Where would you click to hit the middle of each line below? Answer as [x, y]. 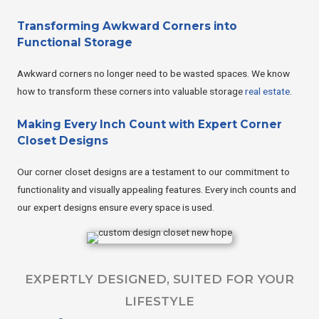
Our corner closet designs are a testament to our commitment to [153, 172]
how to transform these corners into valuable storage [131, 91]
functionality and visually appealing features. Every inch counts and [157, 190]
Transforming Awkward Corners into [127, 26]
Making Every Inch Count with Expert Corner [150, 125]
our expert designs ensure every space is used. [116, 208]
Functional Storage [75, 43]
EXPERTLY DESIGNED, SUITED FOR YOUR [159, 279]
